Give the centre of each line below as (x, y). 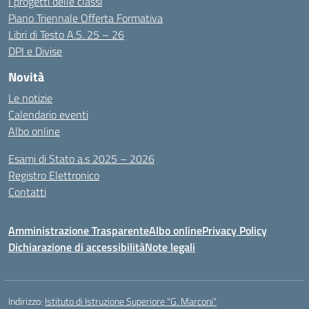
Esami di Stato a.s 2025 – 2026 (81, 159)
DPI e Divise (35, 51)
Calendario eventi (48, 114)
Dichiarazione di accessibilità (77, 247)
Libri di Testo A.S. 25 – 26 (66, 34)
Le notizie (30, 98)
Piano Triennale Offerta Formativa (86, 18)
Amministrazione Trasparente (79, 230)
